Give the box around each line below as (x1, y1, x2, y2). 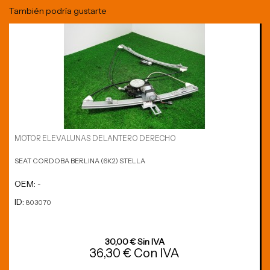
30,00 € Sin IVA (104, 236, 165, 247)
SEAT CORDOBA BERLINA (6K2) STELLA (14, 157, 145, 166)
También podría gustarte (9, 5, 107, 17)
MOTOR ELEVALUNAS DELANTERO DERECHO (14, 133, 176, 143)
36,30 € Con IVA (89, 245, 180, 260)
